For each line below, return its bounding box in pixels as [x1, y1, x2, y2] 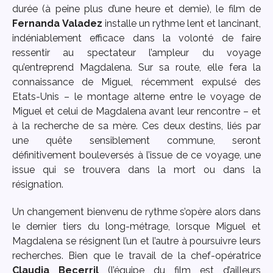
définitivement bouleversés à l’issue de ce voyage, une [12, 149, 261, 161]
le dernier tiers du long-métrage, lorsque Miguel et [12, 220, 261, 232]
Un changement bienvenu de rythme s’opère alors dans [12, 205, 261, 218]
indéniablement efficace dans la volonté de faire [12, 32, 261, 44]
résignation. [12, 178, 63, 190]
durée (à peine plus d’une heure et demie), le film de [12, 2, 261, 15]
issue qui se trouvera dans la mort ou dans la [12, 163, 261, 175]
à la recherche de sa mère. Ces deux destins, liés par [12, 119, 261, 132]
